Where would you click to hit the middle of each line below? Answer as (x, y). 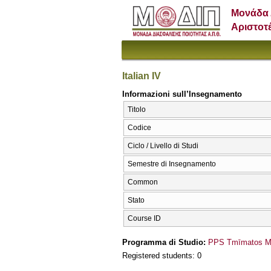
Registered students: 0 (162, 256)
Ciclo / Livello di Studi (163, 146)
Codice (139, 128)
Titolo (137, 110)
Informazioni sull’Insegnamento (182, 94)
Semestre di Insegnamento (172, 164)
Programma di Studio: (165, 242)
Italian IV (142, 76)
